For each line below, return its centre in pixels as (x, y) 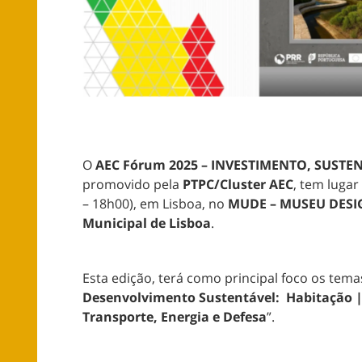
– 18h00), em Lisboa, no (155, 204)
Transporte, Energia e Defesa (175, 317)
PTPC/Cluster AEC (238, 185)
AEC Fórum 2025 (148, 165)
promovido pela (133, 185)
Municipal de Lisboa (147, 223)
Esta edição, (119, 278)
